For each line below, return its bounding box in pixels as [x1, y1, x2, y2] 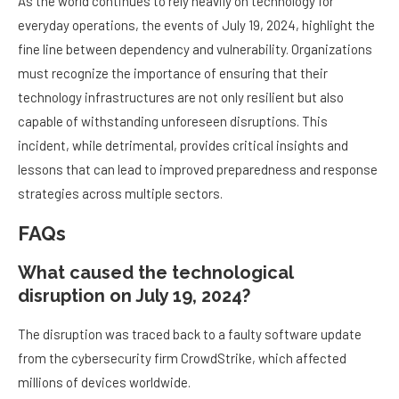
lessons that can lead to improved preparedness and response [18, 161, 378, 178]
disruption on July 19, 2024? [18, 285, 250, 307]
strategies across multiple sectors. [18, 185, 223, 202]
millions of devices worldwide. [18, 374, 191, 391]
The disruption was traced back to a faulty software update [18, 326, 362, 343]
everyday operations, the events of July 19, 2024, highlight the [18, 17, 375, 34]
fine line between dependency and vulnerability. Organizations [18, 41, 372, 58]
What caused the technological [18, 262, 293, 284]
